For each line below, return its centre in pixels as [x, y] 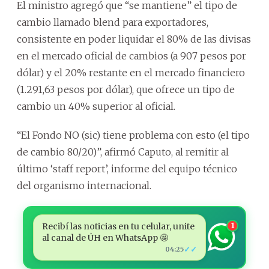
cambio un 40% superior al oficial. [96, 106]
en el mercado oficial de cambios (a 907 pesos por [131, 56]
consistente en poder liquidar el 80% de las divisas [134, 39]
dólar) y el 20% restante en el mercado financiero [131, 72]
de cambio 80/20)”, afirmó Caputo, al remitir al [123, 152]
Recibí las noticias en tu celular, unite [118, 226]
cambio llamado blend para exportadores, [113, 22]
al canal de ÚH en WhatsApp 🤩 [105, 237]
